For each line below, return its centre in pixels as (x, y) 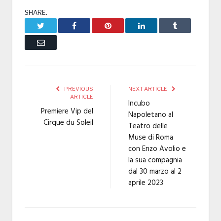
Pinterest (124, 25)
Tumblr (188, 25)
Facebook (91, 25)
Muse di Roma (151, 138)
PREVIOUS (78, 89)
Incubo (139, 104)
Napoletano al (151, 115)
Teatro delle (148, 127)
